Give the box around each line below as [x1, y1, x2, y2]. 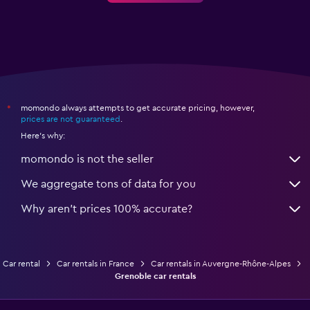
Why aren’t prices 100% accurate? [21, 203, 192, 215]
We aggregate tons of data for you [21, 179, 196, 190]
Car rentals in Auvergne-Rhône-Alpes [151, 259, 291, 268]
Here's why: [21, 131, 65, 140]
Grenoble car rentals [114, 272, 196, 281]
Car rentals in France [57, 259, 134, 268]
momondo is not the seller [21, 154, 154, 165]
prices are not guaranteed [21, 115, 120, 124]
